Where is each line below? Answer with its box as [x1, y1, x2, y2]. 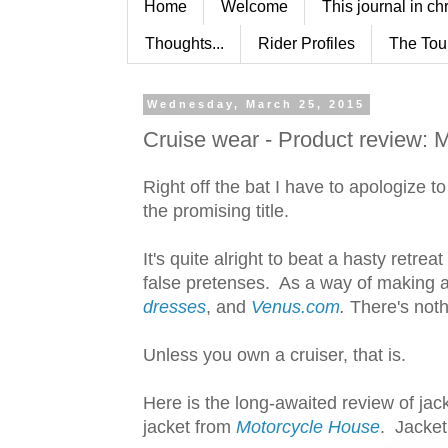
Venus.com [251, 296, 340, 317]
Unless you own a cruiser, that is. [143, 344, 406, 365]
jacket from [143, 416, 236, 437]
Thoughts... [145, 34, 224, 52]
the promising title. [143, 200, 289, 221]
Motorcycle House [236, 416, 380, 437]
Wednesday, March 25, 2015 [147, 98, 366, 111]
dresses [143, 296, 206, 317]
